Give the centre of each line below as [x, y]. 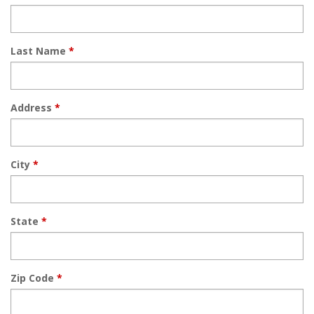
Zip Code [34, 278]
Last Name [40, 51]
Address [33, 108]
